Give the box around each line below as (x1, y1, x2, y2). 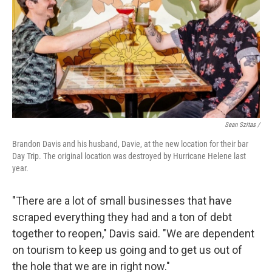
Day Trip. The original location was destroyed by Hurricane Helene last (12, 151, 246, 161)
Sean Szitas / (225, 121, 260, 129)
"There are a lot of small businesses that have (12, 194, 232, 207)
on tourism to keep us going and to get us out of (12, 243, 242, 256)
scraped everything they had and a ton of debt (12, 211, 232, 223)
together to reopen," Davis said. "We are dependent (12, 227, 254, 240)
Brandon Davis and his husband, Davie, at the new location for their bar (12, 139, 248, 149)
